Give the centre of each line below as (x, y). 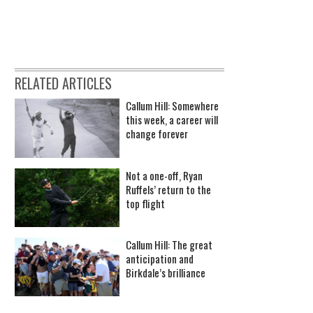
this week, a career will (172, 120)
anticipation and (160, 259)
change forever (157, 134)
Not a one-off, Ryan (164, 175)
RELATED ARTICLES (63, 83)
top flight (145, 203)
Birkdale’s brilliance (166, 273)
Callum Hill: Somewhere (172, 106)
